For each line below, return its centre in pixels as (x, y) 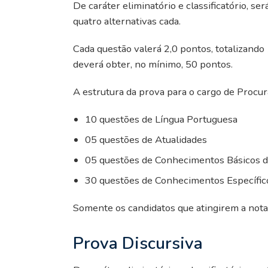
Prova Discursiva (138, 243)
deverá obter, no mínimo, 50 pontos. (153, 64)
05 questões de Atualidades (146, 139)
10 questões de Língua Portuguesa (161, 119)
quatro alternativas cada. (127, 21)
